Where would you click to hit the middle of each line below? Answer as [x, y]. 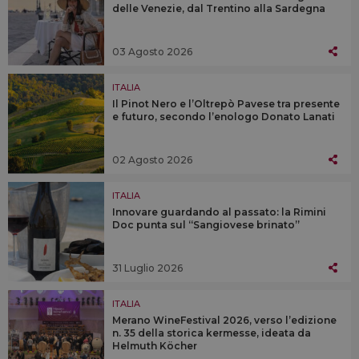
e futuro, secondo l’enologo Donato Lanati [224, 116]
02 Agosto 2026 [152, 159]
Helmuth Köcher [155, 345]
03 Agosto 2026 [152, 51]
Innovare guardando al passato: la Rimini [219, 212]
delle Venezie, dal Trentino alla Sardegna [219, 8]
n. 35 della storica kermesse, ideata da [212, 333]
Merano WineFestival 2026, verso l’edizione [224, 320]
